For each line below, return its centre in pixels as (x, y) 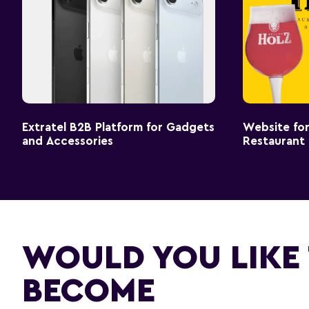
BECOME (89, 291)
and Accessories (68, 141)
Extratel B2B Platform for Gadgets (118, 127)
